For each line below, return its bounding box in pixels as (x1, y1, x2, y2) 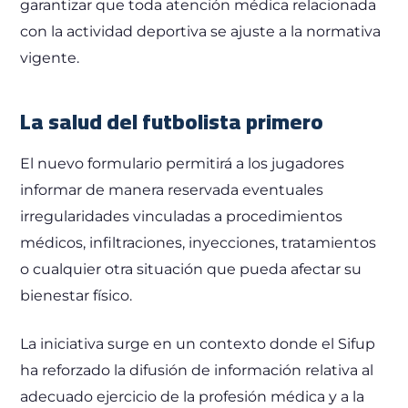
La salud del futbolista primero (20, 100, 324, 142)
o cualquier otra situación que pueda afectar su (20, 260, 362, 278)
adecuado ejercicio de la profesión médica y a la (20, 387, 365, 405)
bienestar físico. (20, 286, 133, 304)
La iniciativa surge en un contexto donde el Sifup (20, 334, 376, 352)
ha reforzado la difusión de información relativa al (20, 361, 374, 379)
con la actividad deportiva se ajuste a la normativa (20, 22, 382, 40)
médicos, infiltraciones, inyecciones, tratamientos (20, 233, 377, 251)
